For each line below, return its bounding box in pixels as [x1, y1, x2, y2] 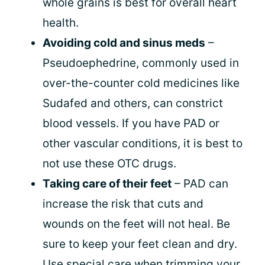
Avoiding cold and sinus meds [43, 36, 205, 50]
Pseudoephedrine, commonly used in [43, 56, 239, 70]
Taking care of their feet [43, 177, 172, 190]
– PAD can [172, 177, 228, 190]
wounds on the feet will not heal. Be [43, 217, 230, 231]
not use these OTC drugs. [43, 157, 176, 170]
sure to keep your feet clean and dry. [43, 237, 237, 251]
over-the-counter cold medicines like [43, 76, 240, 90]
